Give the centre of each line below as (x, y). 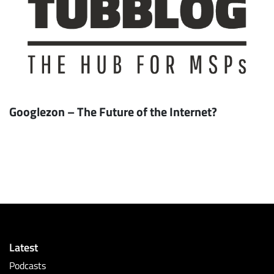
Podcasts (28, 266)
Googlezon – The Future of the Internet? (113, 112)
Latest (24, 247)
